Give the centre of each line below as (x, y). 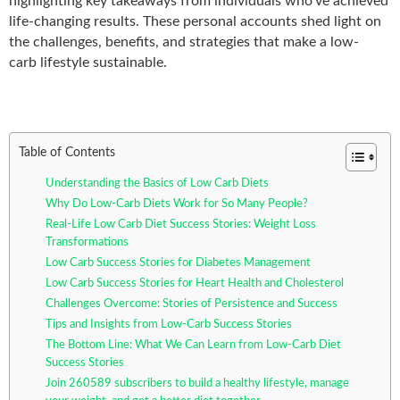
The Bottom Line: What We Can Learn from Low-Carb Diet (193, 345)
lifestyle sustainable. (102, 62)
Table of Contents (67, 152)
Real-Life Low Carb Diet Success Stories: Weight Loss (181, 224)
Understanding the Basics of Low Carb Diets (157, 183)
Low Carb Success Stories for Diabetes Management (178, 262)
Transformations (87, 242)
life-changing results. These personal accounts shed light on (195, 21)
